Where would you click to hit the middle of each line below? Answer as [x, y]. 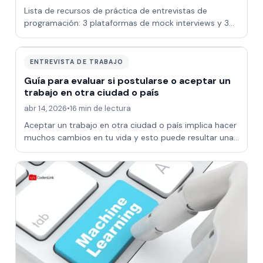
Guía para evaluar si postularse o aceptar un [127, 81]
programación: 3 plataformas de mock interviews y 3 [126, 23]
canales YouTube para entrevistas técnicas [107, 36]
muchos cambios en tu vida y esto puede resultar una [129, 138]
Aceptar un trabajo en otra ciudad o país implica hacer [130, 125]
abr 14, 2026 [45, 109]
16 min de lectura [100, 109]
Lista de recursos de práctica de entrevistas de [115, 11]
